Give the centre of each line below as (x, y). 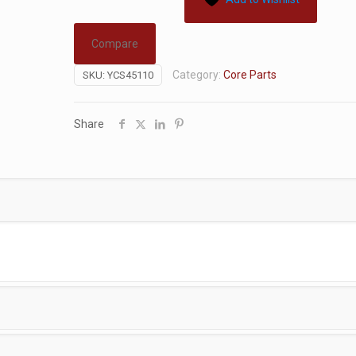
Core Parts (250, 75)
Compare (115, 44)
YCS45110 (131, 75)
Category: (198, 75)
